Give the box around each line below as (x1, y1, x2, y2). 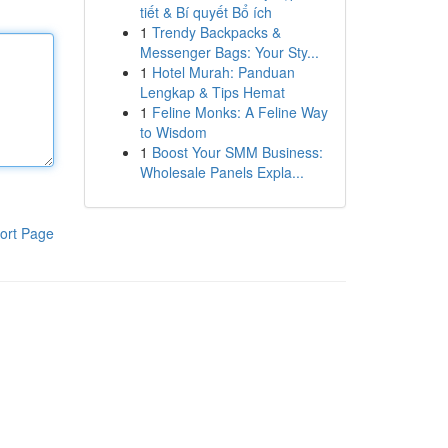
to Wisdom (139, 122, 207, 142)
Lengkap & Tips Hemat (139, 82, 285, 102)
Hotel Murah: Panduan (151, 62, 295, 82)
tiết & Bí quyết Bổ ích (139, 2, 272, 22)
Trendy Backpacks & (151, 22, 281, 42)
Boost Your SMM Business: (151, 142, 323, 162)
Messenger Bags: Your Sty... (139, 42, 319, 62)
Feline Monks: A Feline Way (151, 102, 328, 122)
